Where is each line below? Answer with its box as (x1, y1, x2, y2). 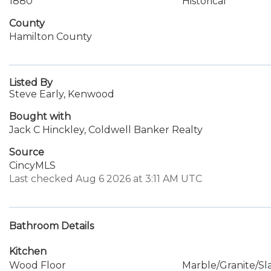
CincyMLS (9, 160, 56, 171)
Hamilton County (9, 31, 92, 42)
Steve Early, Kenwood (9, 88, 114, 100)
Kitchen (9, 246, 47, 257)
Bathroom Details (9, 220, 94, 232)
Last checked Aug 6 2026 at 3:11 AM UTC (9, 173, 202, 184)
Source (9, 146, 44, 158)
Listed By (9, 77, 53, 88)
